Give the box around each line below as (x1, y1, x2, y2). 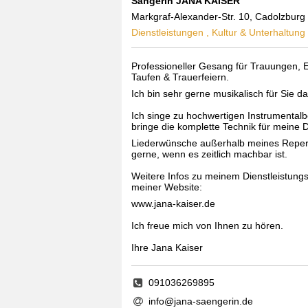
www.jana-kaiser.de (131, 198, 215, 210)
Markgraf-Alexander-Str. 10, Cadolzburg (131, 11, 305, 23)
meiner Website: (131, 181, 202, 193)
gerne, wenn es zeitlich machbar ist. (131, 148, 287, 160)
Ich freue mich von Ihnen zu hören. (131, 220, 283, 232)
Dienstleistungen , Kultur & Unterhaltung (131, 27, 305, 38)
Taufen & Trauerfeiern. (131, 71, 229, 83)
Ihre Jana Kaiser (131, 242, 203, 254)
